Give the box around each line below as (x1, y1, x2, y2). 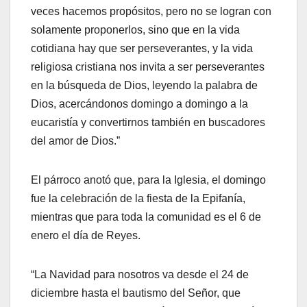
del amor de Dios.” (31, 135, 120, 147)
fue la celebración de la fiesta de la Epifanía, (31, 193, 245, 205)
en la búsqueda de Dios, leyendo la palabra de (31, 79, 258, 92)
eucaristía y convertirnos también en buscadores (31, 116, 265, 129)
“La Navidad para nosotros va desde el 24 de (31, 269, 249, 281)
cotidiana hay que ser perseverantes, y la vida (31, 42, 253, 55)
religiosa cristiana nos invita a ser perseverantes (31, 61, 265, 73)
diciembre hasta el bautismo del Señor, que (31, 287, 241, 299)
